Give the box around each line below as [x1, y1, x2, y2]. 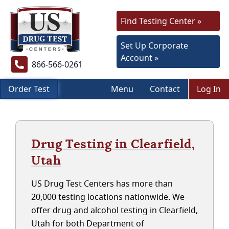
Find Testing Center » [121, 15, 201, 27]
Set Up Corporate [121, 40, 188, 51]
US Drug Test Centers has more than [31, 178, 173, 189]
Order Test [8, 83, 50, 95]
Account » [121, 52, 158, 63]
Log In [197, 83, 221, 95]
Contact [150, 83, 180, 95]
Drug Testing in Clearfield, [31, 136, 195, 152]
